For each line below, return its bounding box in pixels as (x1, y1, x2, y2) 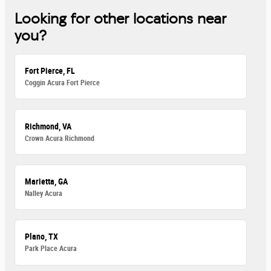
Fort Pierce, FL (25, 66, 76, 76)
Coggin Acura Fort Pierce (25, 79, 100, 88)
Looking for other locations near (15, 10, 226, 27)
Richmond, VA (25, 121, 72, 131)
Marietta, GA (25, 176, 68, 186)
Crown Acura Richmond (25, 134, 95, 143)
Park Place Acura (25, 244, 77, 253)
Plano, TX (25, 232, 59, 242)
